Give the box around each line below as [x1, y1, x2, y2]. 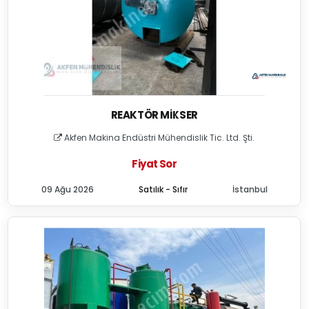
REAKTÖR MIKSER [110, 108, 198, 122]
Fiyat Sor [132, 157, 177, 171]
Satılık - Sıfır [138, 183, 188, 195]
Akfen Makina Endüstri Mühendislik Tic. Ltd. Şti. [62, 132, 255, 143]
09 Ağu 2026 [41, 183, 94, 195]
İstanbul [232, 183, 268, 195]
